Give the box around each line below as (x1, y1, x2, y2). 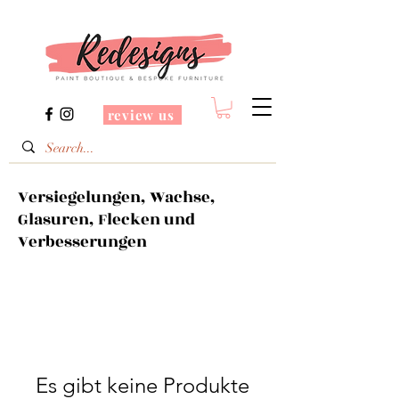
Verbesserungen (18, 229, 147, 254)
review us (107, 106, 175, 124)
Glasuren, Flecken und (18, 207, 195, 232)
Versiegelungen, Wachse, (18, 184, 216, 209)
